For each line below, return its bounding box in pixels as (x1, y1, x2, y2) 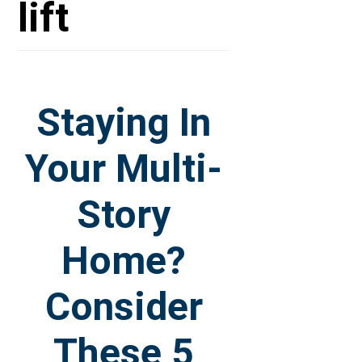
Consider (44, 284, 203, 330)
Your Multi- (25, 145, 223, 192)
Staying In (36, 99, 212, 145)
